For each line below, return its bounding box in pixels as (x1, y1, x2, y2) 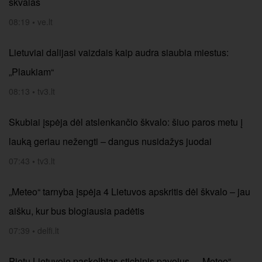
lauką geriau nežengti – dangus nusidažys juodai (9, 135, 212, 148)
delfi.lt (37, 225, 59, 236)
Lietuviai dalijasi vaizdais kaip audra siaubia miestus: (9, 46, 229, 59)
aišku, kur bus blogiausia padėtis (9, 204, 144, 218)
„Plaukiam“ (9, 65, 54, 78)
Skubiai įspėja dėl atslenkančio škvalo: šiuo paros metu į (9, 115, 243, 129)
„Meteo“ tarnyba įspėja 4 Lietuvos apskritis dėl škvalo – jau (9, 185, 250, 198)
